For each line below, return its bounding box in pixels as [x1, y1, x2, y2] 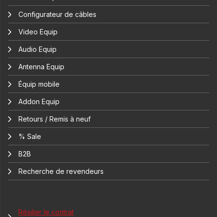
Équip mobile [18, 80, 60, 89]
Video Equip [18, 28, 58, 36]
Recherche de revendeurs [18, 167, 104, 176]
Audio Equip [18, 45, 57, 54]
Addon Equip [18, 97, 60, 106]
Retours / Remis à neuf [18, 115, 91, 124]
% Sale [18, 132, 41, 141]
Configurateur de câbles [18, 10, 96, 19]
